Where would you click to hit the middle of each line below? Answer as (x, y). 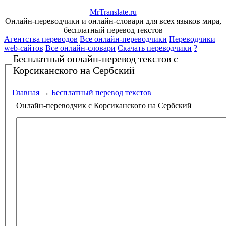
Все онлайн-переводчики (123, 39)
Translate (114, 12)
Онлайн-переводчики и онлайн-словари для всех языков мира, (113, 21)
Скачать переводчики (155, 48)
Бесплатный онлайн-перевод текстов (93, 59)
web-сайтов (24, 48)
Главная (26, 92)
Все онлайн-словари (80, 48)
